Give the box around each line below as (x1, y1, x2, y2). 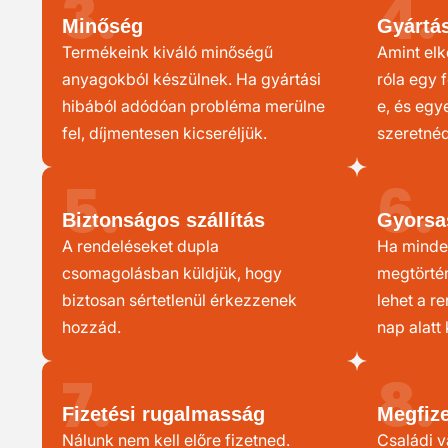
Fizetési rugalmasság (62, 403, 265, 425)
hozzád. (62, 317, 121, 337)
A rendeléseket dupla (62, 236, 219, 256)
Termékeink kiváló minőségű (62, 42, 273, 62)
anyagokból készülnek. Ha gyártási (62, 69, 321, 89)
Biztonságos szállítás (62, 209, 265, 231)
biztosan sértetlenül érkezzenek (62, 290, 297, 310)
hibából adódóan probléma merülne (62, 96, 325, 116)
